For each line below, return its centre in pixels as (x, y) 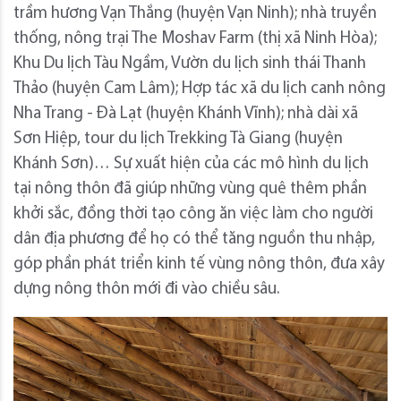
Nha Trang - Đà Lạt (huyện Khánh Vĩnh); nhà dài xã (186, 114)
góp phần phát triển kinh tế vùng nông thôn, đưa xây (199, 264)
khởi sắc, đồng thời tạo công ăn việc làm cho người (193, 214)
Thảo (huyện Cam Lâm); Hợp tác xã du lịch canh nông (200, 89)
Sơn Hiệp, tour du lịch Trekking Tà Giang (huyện (178, 139)
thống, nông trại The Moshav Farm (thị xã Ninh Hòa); (195, 38)
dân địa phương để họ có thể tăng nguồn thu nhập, (194, 239)
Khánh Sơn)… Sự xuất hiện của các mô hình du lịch (191, 164)
